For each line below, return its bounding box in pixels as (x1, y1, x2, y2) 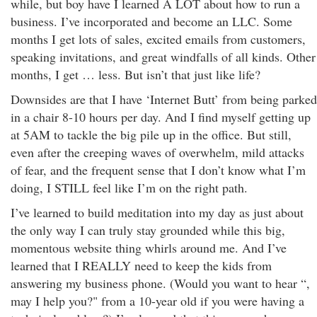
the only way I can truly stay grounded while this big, (11, 221, 285, 238)
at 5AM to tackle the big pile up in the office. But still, (11, 126, 292, 143)
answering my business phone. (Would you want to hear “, (11, 275, 310, 292)
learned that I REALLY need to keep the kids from (11, 257, 272, 274)
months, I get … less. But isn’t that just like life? (11, 66, 260, 83)
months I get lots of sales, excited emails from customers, (11, 30, 306, 47)
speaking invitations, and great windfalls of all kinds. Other (11, 48, 316, 65)
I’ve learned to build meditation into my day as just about (11, 204, 304, 221)
